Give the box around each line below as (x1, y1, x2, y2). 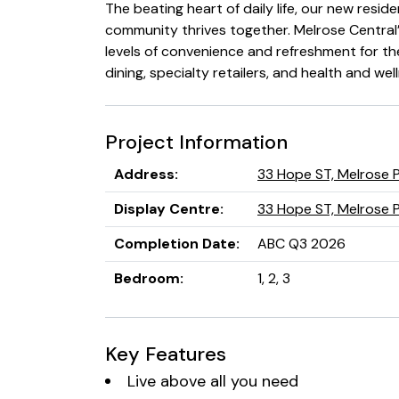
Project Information (105, 129, 288, 155)
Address (114, 165, 175, 183)
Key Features (105, 341, 226, 367)
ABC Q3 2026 (257, 234, 346, 253)
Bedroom (114, 269, 180, 288)
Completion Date (114, 234, 236, 253)
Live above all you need (127, 370, 298, 392)
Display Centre (114, 199, 220, 218)
